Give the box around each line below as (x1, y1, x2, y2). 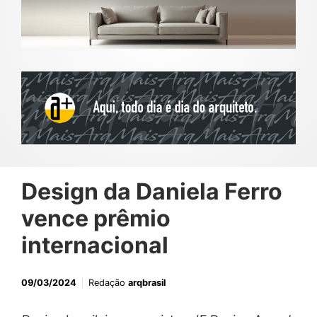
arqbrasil (128, 277, 166, 289)
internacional (21, 231, 168, 260)
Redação (88, 277, 128, 289)
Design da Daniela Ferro (21, 178, 282, 206)
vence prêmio (21, 204, 171, 233)
